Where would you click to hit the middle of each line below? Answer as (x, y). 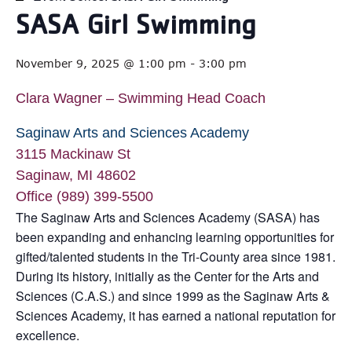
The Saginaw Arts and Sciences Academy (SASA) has (168, 217)
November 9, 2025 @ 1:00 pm (101, 63)
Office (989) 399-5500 (84, 196)
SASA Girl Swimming (136, 28)
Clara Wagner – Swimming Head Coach (141, 98)
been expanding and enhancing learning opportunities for (175, 236)
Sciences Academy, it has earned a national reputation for (176, 315)
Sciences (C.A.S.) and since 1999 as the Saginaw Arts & (173, 295)
